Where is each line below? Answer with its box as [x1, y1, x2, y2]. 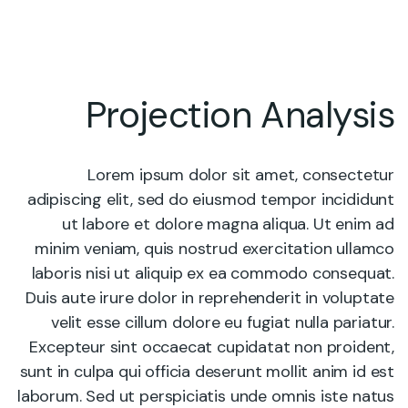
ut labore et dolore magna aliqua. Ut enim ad [61, 213, 394, 235]
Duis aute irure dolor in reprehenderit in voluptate [25, 287, 394, 309]
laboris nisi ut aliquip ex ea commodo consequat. [31, 262, 394, 284]
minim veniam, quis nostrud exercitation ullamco [35, 238, 394, 260]
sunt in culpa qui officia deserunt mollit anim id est [19, 361, 394, 382]
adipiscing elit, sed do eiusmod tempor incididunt [26, 189, 394, 210]
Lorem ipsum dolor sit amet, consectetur [87, 164, 394, 186]
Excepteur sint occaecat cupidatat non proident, [29, 336, 394, 358]
